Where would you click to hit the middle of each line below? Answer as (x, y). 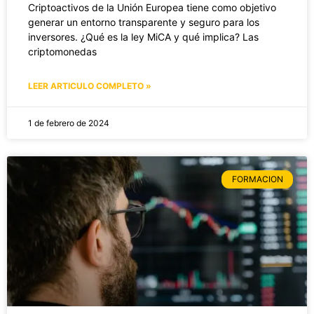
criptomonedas (62, 51)
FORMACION (257, 179)
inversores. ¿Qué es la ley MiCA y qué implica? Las (143, 36)
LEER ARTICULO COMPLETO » (90, 86)
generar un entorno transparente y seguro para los (144, 22)
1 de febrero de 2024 (69, 123)
